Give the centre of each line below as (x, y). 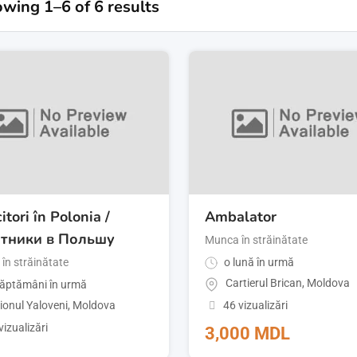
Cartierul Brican (264, 283)
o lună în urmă (258, 263)
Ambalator (241, 217)
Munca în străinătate (257, 240)
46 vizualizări (255, 305)
